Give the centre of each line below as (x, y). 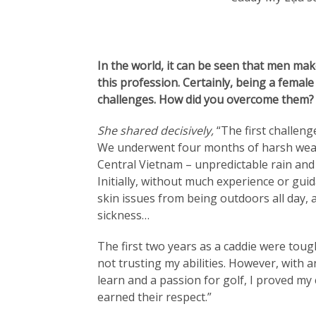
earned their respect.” (154, 297)
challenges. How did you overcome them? (205, 99)
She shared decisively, (157, 130)
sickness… (123, 215)
